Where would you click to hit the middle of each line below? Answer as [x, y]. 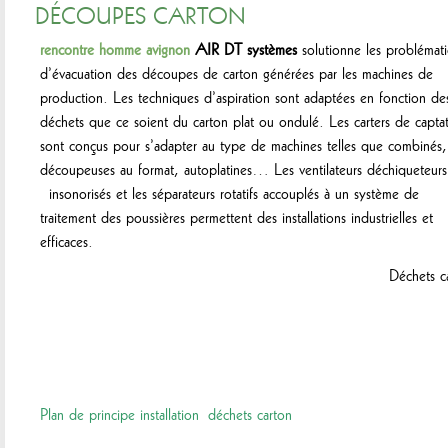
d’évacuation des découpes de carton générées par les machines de [236, 72]
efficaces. [66, 240]
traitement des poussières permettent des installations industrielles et [236, 216]
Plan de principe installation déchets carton [166, 413]
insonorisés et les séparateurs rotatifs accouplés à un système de [229, 192]
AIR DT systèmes [246, 48]
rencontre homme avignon [115, 48]
